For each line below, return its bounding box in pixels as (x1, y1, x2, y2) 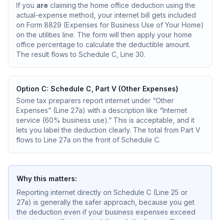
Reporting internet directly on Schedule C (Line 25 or (17, 188, 188, 196)
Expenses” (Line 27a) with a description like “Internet (16, 106, 187, 114)
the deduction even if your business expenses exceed (17, 208, 195, 216)
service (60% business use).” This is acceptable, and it (16, 116, 194, 124)
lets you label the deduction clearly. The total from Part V (16, 126, 200, 134)
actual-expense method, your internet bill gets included (16, 11, 196, 19)
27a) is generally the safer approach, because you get (17, 198, 194, 206)
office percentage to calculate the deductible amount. (16, 40, 191, 49)
